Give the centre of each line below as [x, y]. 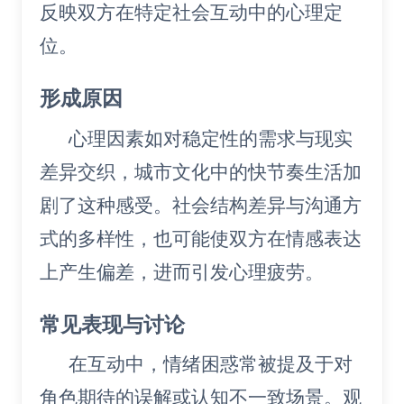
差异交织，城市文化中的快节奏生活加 [201, 171]
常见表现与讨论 [112, 324]
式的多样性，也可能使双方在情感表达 [201, 238]
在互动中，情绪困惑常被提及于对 [211, 364]
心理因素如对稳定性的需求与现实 [211, 138]
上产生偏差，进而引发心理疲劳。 [182, 271]
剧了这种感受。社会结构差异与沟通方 [201, 205]
